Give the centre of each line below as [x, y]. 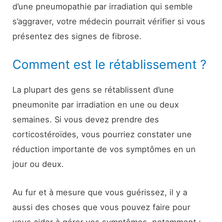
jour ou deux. [38, 164]
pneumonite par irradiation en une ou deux [96, 105]
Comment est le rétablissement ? [110, 65]
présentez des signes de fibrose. [77, 36]
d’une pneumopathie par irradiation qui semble [103, 7]
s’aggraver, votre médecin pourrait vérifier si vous [109, 22]
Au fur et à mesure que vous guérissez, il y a [100, 192]
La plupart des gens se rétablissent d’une [93, 90]
